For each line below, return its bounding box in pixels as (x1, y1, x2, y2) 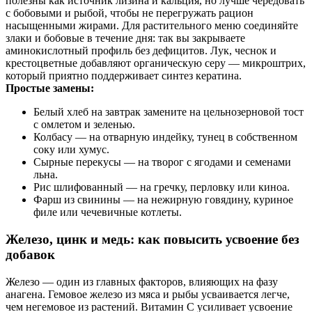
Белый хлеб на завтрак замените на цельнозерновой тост (33, 106, 304, 118)
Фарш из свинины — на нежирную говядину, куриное (33, 194, 293, 206)
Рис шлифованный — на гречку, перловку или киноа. (33, 181, 290, 194)
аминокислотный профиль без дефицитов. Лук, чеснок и (6, 45, 276, 57)
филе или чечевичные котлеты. (33, 206, 182, 219)
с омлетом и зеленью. (33, 118, 135, 131)
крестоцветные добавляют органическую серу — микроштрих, (6, 57, 306, 70)
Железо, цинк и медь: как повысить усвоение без (6, 232, 299, 247)
